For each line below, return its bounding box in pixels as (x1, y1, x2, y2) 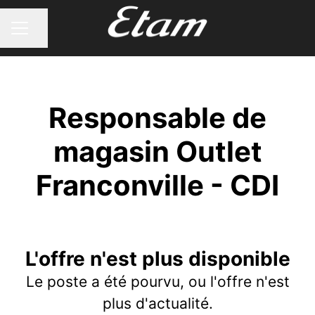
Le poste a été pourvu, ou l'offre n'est (25, 273, 290, 290)
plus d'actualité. (102, 295, 213, 312)
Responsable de (49, 101, 266, 135)
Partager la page (27, 27, 117, 42)
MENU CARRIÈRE (11, 28, 96, 41)
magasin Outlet (53, 134, 262, 169)
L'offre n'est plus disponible (25, 247, 290, 271)
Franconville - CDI (36, 168, 279, 202)
